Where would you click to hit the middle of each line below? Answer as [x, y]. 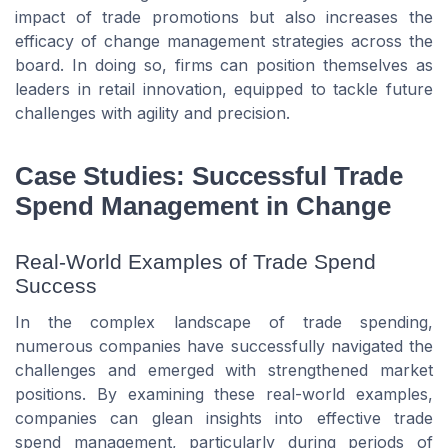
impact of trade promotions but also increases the [224, 17]
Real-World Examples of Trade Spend [195, 262]
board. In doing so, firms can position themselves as [224, 65]
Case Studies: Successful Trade [209, 175]
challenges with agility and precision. [152, 113]
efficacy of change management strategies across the [224, 41]
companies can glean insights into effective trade [224, 418]
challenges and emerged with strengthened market [224, 370]
